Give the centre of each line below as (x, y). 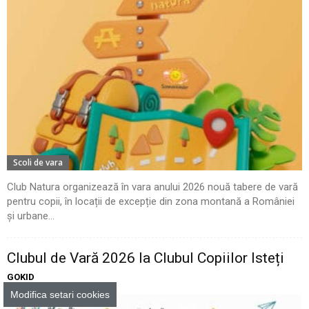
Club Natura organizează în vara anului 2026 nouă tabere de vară (152, 187)
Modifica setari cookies (60, 295)
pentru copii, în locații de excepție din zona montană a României (151, 201)
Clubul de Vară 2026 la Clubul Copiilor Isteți (146, 258)
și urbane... (31, 216)
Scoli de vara (38, 162)
